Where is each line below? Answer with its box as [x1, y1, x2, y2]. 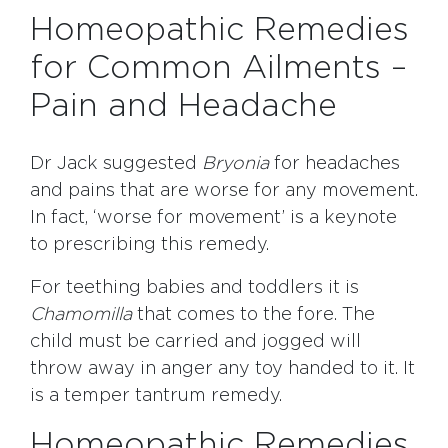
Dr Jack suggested [30, 155, 202, 174]
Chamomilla [30, 306, 132, 325]
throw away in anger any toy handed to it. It [30, 360, 415, 379]
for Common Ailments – [30, 52, 407, 85]
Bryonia [202, 155, 269, 174]
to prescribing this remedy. [30, 236, 269, 255]
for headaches [269, 155, 400, 174]
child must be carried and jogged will [30, 333, 361, 352]
